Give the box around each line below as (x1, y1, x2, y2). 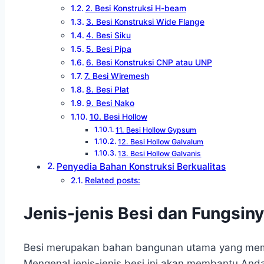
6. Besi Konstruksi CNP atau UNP (85, 58, 212, 68)
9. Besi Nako (85, 98, 134, 108)
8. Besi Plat (85, 85, 129, 95)
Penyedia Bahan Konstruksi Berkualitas (57, 161, 226, 173)
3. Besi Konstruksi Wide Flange (85, 17, 204, 27)
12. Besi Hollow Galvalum (118, 137, 204, 147)
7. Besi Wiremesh (84, 71, 149, 81)
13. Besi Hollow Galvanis (118, 149, 202, 159)
